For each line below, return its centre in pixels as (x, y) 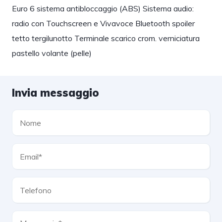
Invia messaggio (55, 93)
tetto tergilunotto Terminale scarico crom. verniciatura (106, 38)
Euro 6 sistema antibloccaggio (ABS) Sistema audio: (103, 8)
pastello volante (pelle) (52, 53)
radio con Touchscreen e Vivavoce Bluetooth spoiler (103, 23)
